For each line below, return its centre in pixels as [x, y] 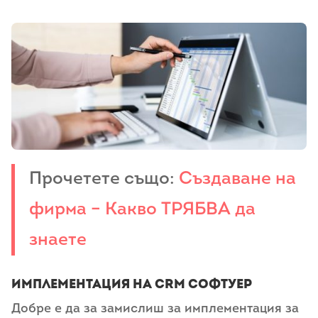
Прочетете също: [104, 180]
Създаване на [237, 180]
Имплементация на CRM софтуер [132, 284]
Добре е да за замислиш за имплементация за [155, 309]
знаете [58, 241]
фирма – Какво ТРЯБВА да [142, 210]
